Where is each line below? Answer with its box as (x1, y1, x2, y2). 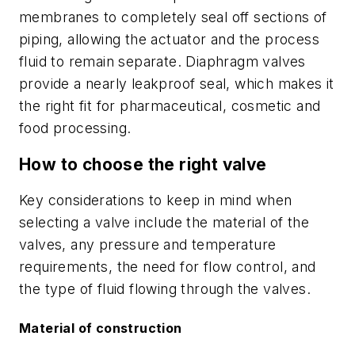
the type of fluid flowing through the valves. (19, 281, 311, 298)
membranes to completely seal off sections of (19, 9, 327, 26)
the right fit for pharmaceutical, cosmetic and (19, 97, 321, 115)
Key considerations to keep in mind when (19, 192, 292, 209)
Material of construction (19, 320, 182, 337)
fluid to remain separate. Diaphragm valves (19, 53, 306, 71)
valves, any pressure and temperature (19, 236, 277, 254)
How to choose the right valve (19, 154, 267, 174)
